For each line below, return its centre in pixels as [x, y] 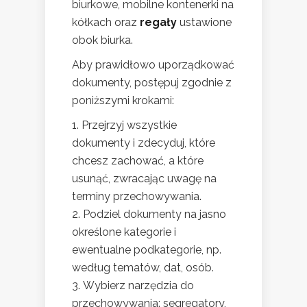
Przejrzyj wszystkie [129, 125]
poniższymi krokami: [123, 101]
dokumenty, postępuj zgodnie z [152, 83]
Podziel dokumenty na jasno [155, 214]
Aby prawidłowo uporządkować [153, 65]
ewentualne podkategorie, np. [147, 250]
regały [158, 23]
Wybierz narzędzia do [138, 286]
